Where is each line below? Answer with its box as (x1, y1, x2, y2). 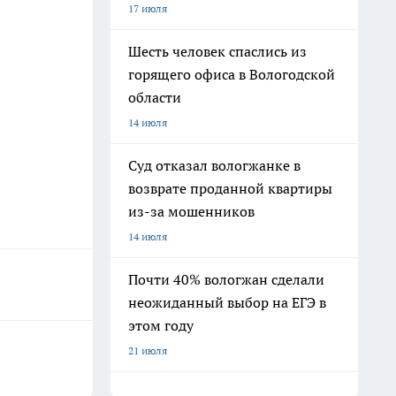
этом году (128, 316, 194, 334)
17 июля (128, 2, 167, 15)
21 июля (128, 344, 167, 357)
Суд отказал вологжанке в (128, 156, 301, 174)
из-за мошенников (128, 202, 255, 220)
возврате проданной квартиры (128, 179, 332, 197)
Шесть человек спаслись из (128, 42, 307, 60)
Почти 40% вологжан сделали (128, 270, 324, 288)
